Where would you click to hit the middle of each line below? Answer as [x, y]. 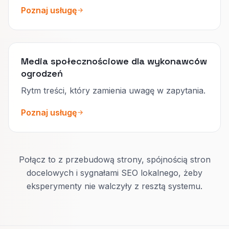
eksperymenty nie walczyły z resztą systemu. [114, 186]
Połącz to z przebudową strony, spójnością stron [114, 159]
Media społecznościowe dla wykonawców [114, 61]
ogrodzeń [42, 73]
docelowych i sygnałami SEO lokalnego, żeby [114, 173]
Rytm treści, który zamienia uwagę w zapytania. [113, 90]
